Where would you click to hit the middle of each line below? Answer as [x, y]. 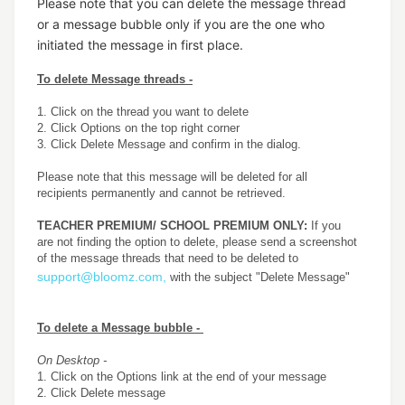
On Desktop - [72, 360]
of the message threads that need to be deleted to [168, 258]
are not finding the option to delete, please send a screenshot [197, 242]
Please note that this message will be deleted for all [172, 177]
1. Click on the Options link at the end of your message [184, 377]
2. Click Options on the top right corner [138, 128]
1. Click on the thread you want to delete [145, 112]
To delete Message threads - [115, 79]
